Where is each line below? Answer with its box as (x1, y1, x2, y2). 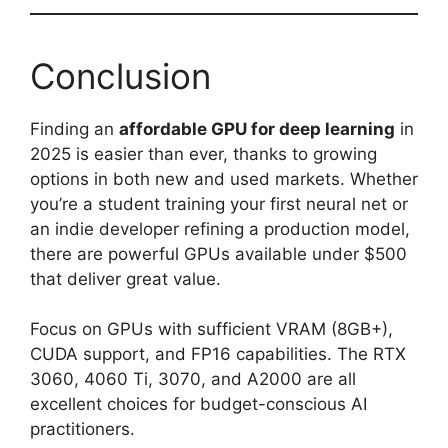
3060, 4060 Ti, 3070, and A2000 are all (30, 369, 356, 389)
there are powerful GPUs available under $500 (30, 243, 407, 264)
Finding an (30, 118, 119, 139)
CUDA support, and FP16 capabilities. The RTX (30, 344, 406, 364)
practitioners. (30, 419, 135, 439)
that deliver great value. (30, 268, 221, 289)
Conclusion (30, 54, 211, 97)
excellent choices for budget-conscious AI (30, 394, 367, 414)
